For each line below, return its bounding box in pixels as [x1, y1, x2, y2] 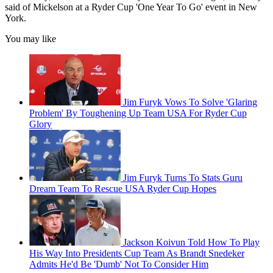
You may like [5, 34, 56, 44]
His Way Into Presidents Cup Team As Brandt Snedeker [29, 248, 244, 259]
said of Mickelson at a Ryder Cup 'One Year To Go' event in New [5, 2, 257, 13]
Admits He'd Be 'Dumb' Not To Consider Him [29, 259, 208, 270]
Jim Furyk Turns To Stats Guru [123, 172, 243, 183]
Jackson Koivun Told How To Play [123, 237, 260, 248]
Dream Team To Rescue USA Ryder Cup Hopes [29, 183, 216, 194]
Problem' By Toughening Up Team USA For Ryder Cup [29, 108, 247, 119]
